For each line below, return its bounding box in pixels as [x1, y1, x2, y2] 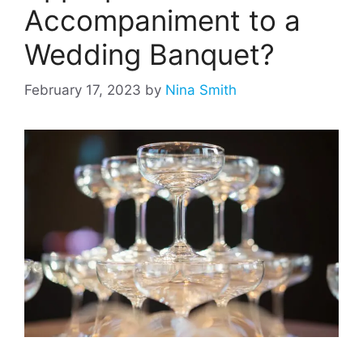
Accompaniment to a [24, 2, 301, 37]
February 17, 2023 [24, 82, 141, 99]
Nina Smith [165, 82, 237, 99]
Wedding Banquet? [24, 36, 275, 71]
